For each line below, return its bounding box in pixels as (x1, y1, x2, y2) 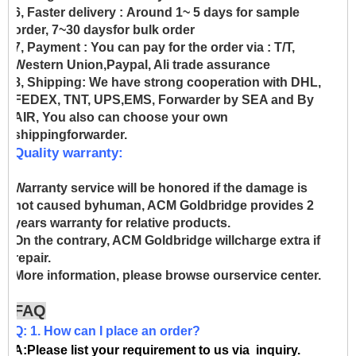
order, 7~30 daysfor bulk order (14, 22, 195, 37)
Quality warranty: (14, 144, 127, 161)
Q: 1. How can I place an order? (14, 323, 200, 338)
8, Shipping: (14, 75, 89, 89)
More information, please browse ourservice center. (14, 268, 321, 282)
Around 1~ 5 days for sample (126, 5, 300, 19)
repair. (14, 250, 54, 265)
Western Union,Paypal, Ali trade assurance (14, 57, 270, 72)
